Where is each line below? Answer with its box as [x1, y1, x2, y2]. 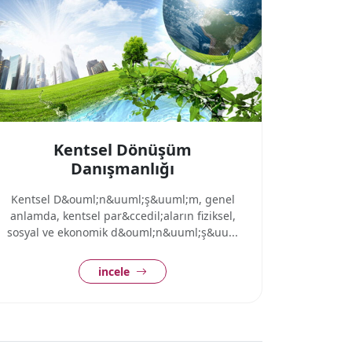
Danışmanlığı [71, 158, 174, 179]
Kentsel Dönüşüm [53, 139, 192, 160]
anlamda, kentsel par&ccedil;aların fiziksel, [9, 208, 236, 223]
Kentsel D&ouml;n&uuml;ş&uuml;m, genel [10, 192, 235, 207]
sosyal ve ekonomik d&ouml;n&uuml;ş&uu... [7, 225, 238, 240]
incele [98, 264, 133, 279]
